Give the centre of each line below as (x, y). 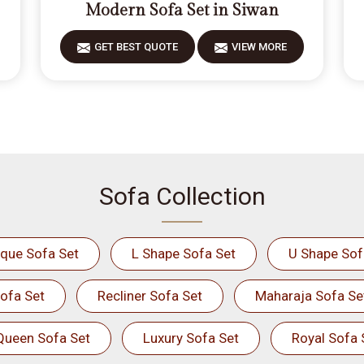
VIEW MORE (259, 47)
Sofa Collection (182, 196)
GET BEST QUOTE (136, 47)
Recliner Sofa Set (149, 296)
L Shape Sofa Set (183, 253)
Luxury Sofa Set (191, 338)
